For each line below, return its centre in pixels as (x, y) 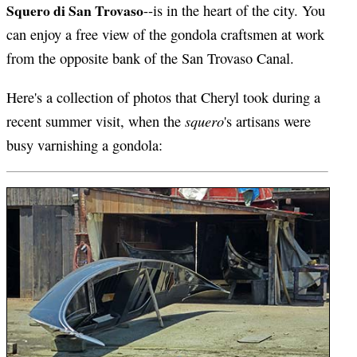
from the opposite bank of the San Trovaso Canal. (150, 59)
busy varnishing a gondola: (84, 145)
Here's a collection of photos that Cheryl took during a (163, 97)
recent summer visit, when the (96, 121)
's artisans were (267, 121)
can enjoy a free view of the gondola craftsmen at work (165, 35)
